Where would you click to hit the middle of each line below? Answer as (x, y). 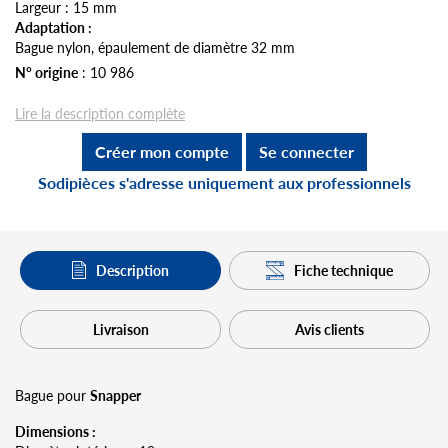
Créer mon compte (161, 151)
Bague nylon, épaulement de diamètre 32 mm (155, 46)
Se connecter (306, 151)
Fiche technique (344, 269)
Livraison (120, 328)
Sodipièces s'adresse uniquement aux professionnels (224, 182)
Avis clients (329, 328)
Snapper (115, 394)
